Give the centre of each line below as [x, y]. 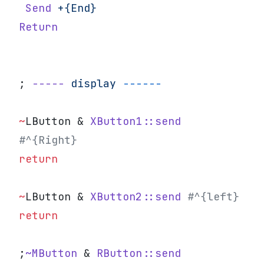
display [90, 83]
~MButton [51, 253]
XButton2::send [136, 197]
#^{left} [210, 197]
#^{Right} [48, 140]
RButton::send [139, 253]
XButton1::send [136, 121]
